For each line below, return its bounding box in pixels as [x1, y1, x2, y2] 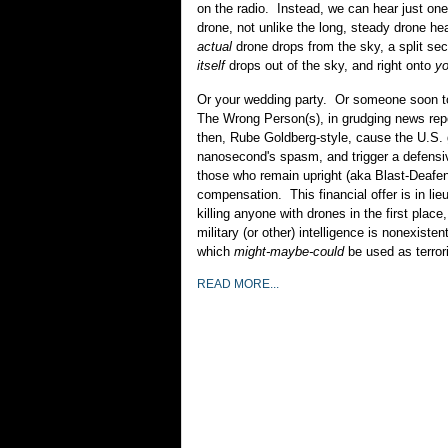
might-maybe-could [234, 244, 344, 259]
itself [197, 58, 225, 73]
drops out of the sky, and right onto [225, 58, 435, 73]
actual [197, 39, 232, 54]
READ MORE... [197, 277, 279, 291]
